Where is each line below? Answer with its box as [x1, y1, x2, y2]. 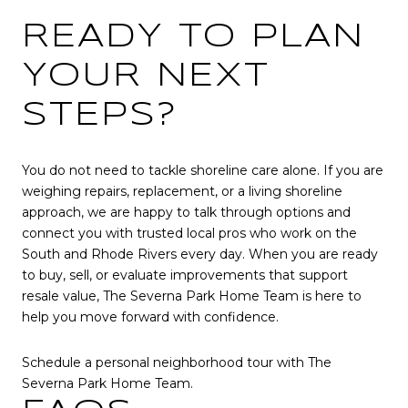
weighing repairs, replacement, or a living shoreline [22, 183, 342, 200]
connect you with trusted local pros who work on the [22, 225, 357, 242]
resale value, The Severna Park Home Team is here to [22, 288, 362, 305]
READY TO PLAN [22, 22, 364, 54]
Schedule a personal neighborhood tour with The [22, 353, 331, 371]
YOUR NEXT [22, 61, 270, 93]
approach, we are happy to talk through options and [22, 204, 351, 221]
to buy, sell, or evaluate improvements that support [22, 267, 348, 284]
